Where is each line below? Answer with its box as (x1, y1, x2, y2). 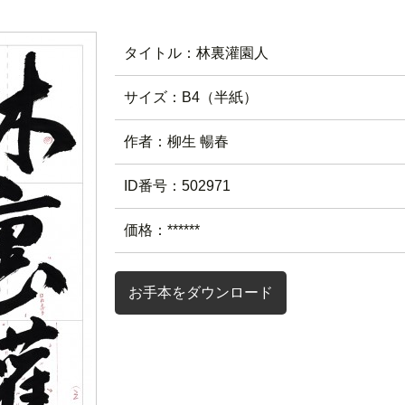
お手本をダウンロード (128, 285, 273, 300)
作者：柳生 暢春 (124, 134, 229, 149)
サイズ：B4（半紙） (124, 89, 258, 105)
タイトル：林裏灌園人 (124, 45, 268, 61)
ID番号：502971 (124, 178, 231, 193)
